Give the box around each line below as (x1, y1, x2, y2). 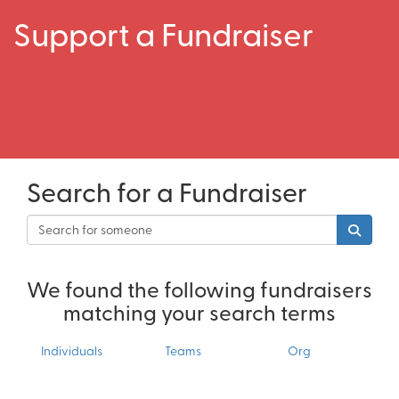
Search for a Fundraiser (27, 172, 307, 209)
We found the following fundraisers (27, 273, 372, 303)
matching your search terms (63, 297, 336, 326)
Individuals (41, 341, 102, 359)
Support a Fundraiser (13, 10, 313, 55)
